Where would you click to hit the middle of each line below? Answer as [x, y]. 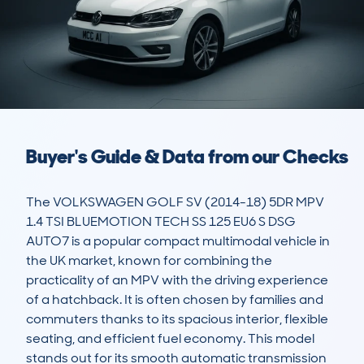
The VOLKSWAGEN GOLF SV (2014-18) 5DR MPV [175, 202]
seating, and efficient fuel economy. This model [170, 339]
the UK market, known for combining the [149, 261]
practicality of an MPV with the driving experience [177, 280]
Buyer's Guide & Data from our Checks [187, 157]
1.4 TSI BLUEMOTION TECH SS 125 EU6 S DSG [161, 222]
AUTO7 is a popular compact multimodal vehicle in [178, 241]
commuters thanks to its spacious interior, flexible [177, 319]
